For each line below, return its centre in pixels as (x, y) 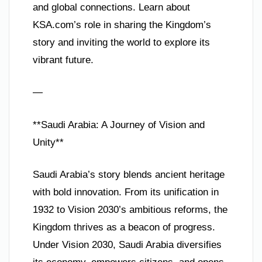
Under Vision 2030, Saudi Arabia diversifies (127, 245)
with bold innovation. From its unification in (126, 192)
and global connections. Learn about (111, 7)
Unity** (48, 142)
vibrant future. (63, 60)
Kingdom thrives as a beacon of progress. (124, 227)
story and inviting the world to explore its (121, 42)
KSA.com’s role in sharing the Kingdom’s (122, 25)
